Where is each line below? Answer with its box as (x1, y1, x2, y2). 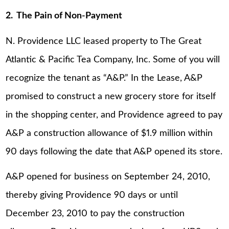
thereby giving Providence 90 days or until (6, 191, 178, 200)
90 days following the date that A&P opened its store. (6, 147, 223, 156)
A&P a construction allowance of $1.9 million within (6, 128, 213, 138)
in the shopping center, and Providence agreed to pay (6, 110, 223, 120)
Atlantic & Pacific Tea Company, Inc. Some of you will (6, 55, 220, 64)
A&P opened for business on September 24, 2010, (6, 172, 211, 182)
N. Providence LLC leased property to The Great (6, 36, 202, 46)
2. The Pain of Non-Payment (6, 11, 123, 21)
